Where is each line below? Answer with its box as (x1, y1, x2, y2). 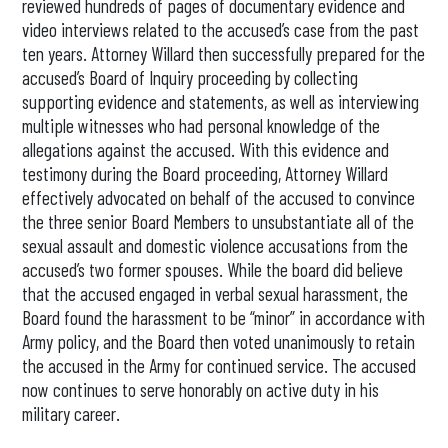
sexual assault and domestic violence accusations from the (22, 234, 409, 257)
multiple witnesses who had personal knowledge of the (22, 114, 381, 137)
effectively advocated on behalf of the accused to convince (22, 186, 416, 209)
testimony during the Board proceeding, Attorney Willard (22, 162, 389, 185)
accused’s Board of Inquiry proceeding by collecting (22, 66, 359, 89)
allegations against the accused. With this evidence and (22, 138, 390, 161)
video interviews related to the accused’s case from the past (22, 18, 420, 41)
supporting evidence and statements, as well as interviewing (22, 90, 420, 113)
